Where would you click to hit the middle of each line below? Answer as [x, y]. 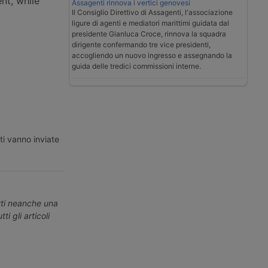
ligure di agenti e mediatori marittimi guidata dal [150, 23]
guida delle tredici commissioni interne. [136, 66]
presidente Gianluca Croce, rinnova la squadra [149, 33]
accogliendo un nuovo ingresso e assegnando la [152, 55]
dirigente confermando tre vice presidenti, [141, 44]
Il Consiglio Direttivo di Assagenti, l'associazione [152, 12]
